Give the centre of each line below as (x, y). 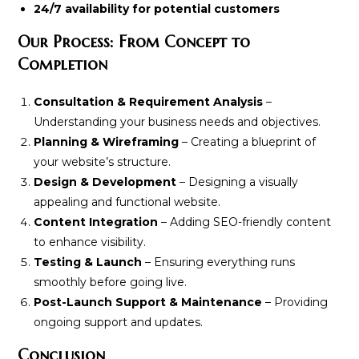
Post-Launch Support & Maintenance (148, 303)
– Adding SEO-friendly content (245, 222)
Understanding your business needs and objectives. (177, 122)
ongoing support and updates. (119, 323)
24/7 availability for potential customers (157, 9)
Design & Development (105, 182)
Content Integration (96, 222)
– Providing (295, 303)
